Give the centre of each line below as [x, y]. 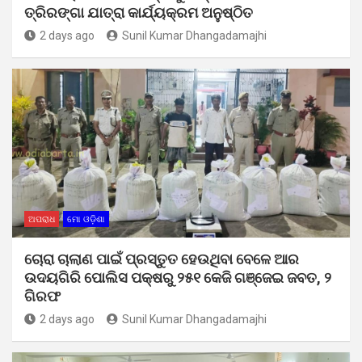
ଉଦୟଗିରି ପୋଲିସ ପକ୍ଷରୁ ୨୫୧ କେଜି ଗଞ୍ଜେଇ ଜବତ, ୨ [178, 277]
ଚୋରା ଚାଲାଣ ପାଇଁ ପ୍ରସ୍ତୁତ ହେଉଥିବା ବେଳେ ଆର [162, 259]
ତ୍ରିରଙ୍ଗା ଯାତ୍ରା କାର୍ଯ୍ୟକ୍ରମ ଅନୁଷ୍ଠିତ [139, 12]
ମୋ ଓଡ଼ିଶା [86, 219]
